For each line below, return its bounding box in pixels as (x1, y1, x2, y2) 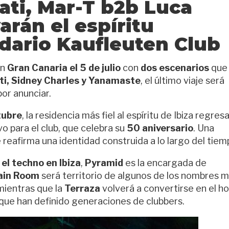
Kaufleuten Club (57, 33, 220, 55)
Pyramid (85, 157, 123, 168)
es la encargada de (123, 157, 207, 168)
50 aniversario (127, 123, 193, 133)
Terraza (64, 183, 100, 194)
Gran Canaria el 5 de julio (7, 62, 123, 73)
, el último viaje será (141, 75, 224, 86)
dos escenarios (141, 62, 209, 73)
